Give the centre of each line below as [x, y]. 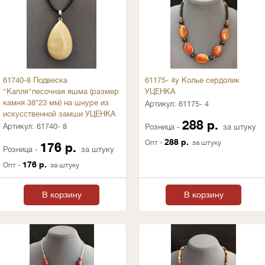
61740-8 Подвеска [35, 80]
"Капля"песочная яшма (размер [61, 91]
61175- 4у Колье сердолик [192, 80]
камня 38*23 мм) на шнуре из [56, 103]
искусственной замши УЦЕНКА [59, 114]
